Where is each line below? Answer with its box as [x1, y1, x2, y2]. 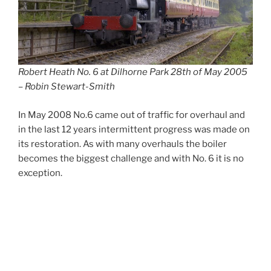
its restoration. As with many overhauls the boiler [18, 138, 227, 149]
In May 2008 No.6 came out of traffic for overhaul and [18, 109, 245, 120]
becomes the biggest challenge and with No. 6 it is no [18, 152, 244, 164]
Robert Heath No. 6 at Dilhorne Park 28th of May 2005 [18, 67, 247, 78]
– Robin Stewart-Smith [18, 81, 115, 93]
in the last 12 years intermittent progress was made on [18, 123, 250, 135]
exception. [18, 167, 62, 178]
